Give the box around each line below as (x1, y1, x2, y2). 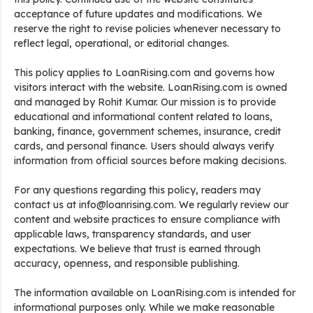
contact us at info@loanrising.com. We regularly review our (14, 198, 289, 211)
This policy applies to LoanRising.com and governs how (14, 66, 275, 79)
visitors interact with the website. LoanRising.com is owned (14, 81, 287, 94)
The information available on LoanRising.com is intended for (14, 286, 296, 299)
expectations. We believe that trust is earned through (14, 242, 261, 255)
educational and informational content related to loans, (14, 110, 272, 123)
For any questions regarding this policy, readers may (14, 184, 261, 196)
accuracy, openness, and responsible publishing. (14, 257, 240, 270)
